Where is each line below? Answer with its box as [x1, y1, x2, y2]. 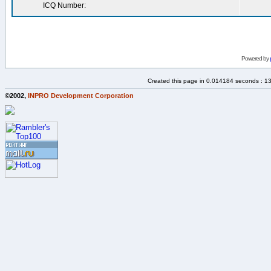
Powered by [241, 55, 270, 62]
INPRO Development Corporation [28, 91, 134, 99]
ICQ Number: [43, 1, 86, 10]
